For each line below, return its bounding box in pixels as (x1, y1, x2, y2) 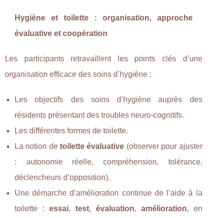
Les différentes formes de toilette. (15, 126, 128, 135)
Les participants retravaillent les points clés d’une (5, 54, 202, 63)
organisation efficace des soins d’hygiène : (5, 70, 151, 78)
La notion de (15, 142, 60, 150)
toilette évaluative (60, 142, 125, 150)
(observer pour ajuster (124, 142, 202, 150)
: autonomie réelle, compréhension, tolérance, (15, 157, 202, 166)
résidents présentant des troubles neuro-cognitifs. (15, 110, 184, 119)
